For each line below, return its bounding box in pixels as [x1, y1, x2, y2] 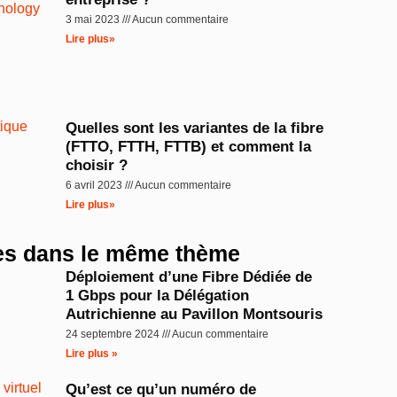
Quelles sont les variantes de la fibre [66, 119, 324, 136]
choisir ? [66, 156, 128, 174]
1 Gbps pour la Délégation [66, 287, 250, 305]
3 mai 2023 [66, 12, 123, 26]
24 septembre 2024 [66, 328, 163, 341]
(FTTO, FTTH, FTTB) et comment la [66, 137, 312, 155]
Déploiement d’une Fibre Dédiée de [66, 269, 313, 286]
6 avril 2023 [66, 178, 126, 191]
